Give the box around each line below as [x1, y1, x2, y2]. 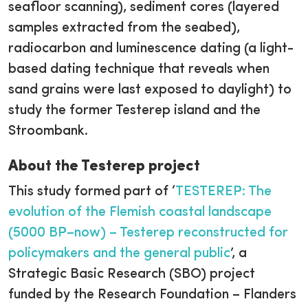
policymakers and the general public [8, 247, 230, 261]
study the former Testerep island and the [8, 104, 261, 118]
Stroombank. [8, 124, 88, 139]
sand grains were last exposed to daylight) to [8, 83, 291, 98]
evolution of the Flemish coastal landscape [8, 206, 272, 220]
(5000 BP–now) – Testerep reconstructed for [8, 226, 288, 241]
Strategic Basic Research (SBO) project [8, 267, 255, 282]
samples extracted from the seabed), [8, 21, 240, 36]
